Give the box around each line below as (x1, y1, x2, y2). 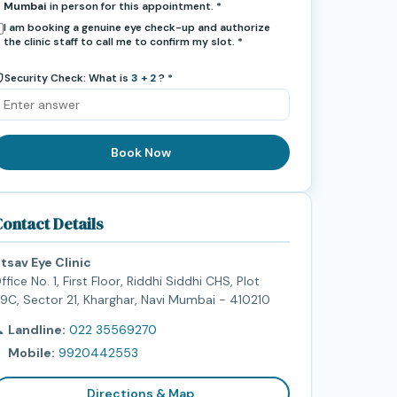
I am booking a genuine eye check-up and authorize (3, 19, 270, 35)
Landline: (7, 321, 66, 338)
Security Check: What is (4, 70, 128, 85)
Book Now (110, 144, 171, 160)
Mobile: (7, 344, 55, 361)
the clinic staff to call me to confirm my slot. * (3, 34, 243, 49)
